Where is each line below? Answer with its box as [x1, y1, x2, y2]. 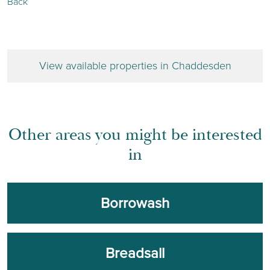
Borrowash [101, 192, 169, 214]
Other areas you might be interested [8, 124, 262, 145]
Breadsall [105, 242, 165, 264]
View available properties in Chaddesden [39, 58, 231, 74]
